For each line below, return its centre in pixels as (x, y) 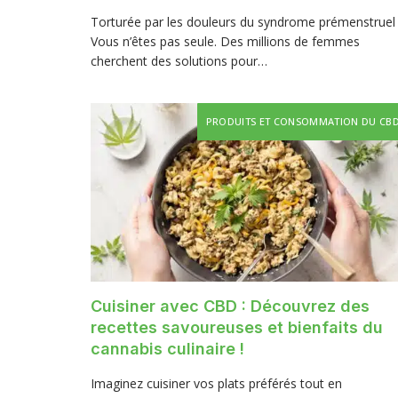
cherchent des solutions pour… (179, 61)
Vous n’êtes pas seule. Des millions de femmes (225, 42)
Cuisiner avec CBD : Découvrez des (230, 306)
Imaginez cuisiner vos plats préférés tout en (216, 383)
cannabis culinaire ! (167, 348)
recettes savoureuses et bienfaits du (237, 327)
